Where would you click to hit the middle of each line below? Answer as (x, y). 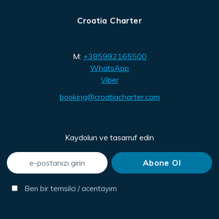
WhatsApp (109, 68)
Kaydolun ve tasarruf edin (109, 137)
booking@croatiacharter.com (109, 97)
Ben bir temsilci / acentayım (70, 188)
